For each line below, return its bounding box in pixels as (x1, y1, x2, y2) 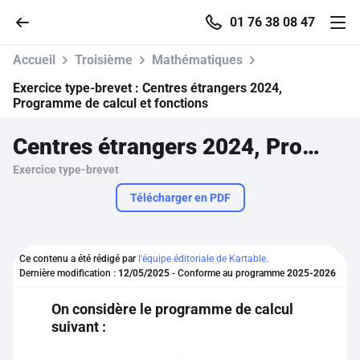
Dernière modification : (19, 268, 118, 279)
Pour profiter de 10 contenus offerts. (89, 337, 271, 350)
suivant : (51, 318, 106, 335)
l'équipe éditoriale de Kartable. (138, 253, 268, 264)
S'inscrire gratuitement (114, 305, 246, 321)
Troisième (75, 52, 133, 67)
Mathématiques (152, 52, 243, 67)
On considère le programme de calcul (51, 301, 293, 317)
